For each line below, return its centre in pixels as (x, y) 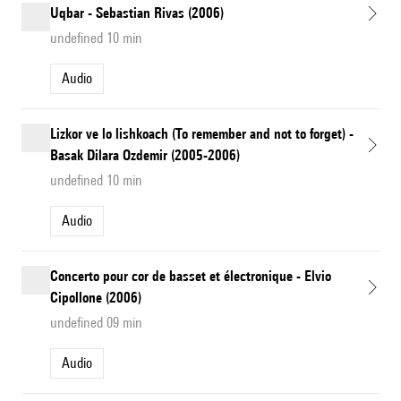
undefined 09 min (96, 323)
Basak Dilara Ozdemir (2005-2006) (145, 156)
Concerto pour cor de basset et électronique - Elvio (191, 277)
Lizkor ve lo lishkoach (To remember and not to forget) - (202, 134)
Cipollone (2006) (96, 298)
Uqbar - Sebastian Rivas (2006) (137, 13)
